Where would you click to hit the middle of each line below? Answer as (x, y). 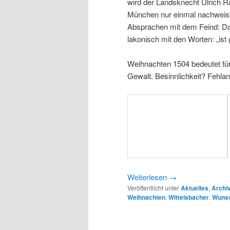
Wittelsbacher (189, 197)
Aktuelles (195, 188)
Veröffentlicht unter (153, 187)
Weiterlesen (148, 177)
